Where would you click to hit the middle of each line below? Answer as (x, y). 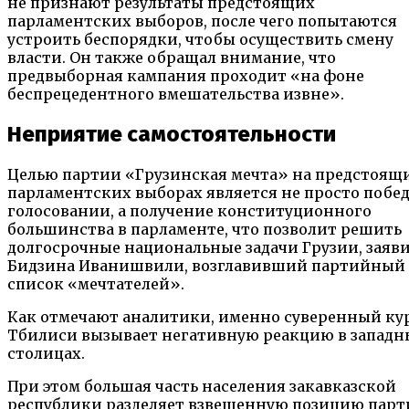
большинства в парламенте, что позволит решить (204, 230)
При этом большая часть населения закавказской (202, 387)
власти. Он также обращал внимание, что (172, 58)
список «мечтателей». (98, 284)
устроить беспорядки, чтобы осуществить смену (200, 40)
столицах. (46, 354)
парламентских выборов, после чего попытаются (202, 21)
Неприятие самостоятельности (172, 135)
